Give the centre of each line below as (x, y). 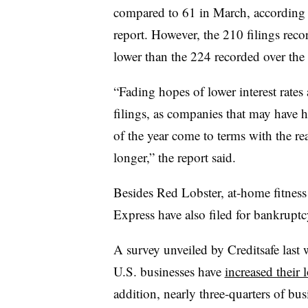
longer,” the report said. (174, 157)
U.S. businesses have (169, 271)
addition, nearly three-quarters (193, 293)
